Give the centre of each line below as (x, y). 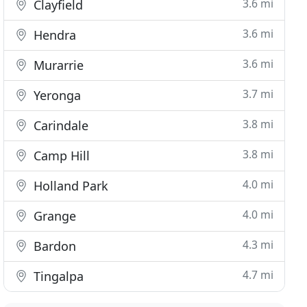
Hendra (53, 35)
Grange (53, 216)
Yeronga (56, 95)
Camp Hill (60, 156)
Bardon (53, 246)
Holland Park (70, 186)
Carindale (60, 125)
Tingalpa (57, 276)
